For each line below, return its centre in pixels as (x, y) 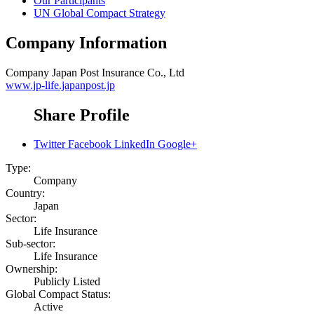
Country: (25, 193)
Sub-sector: (30, 244)
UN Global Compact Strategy (100, 13)
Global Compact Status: (58, 294)
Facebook (90, 144)
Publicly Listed (67, 282)
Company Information (86, 42)
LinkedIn (135, 144)
